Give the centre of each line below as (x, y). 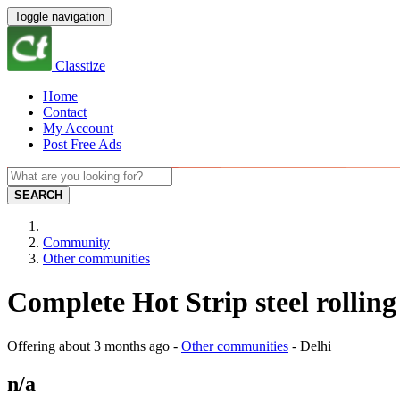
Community (76, 242)
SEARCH (38, 195)
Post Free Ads (82, 144)
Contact (65, 112)
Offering (33, 346)
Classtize (80, 66)
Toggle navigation (59, 17)
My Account (78, 128)
